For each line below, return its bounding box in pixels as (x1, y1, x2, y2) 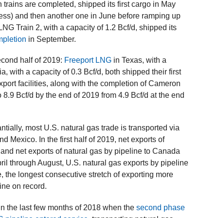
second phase (136, 203, 185, 212)
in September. (26, 35, 76, 44)
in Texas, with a (111, 56, 167, 65)
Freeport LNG (64, 56, 112, 65)
